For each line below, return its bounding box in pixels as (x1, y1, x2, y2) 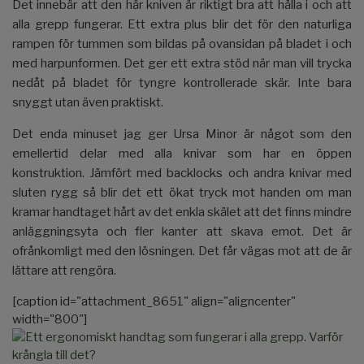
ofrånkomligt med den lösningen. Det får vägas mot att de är (12, 243, 352, 258)
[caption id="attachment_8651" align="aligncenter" (12, 293, 296, 309)
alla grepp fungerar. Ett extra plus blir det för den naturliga (12, 16, 352, 32)
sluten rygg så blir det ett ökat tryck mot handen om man (12, 184, 352, 200)
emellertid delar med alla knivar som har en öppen (12, 145, 352, 161)
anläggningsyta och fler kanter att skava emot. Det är (12, 223, 352, 239)
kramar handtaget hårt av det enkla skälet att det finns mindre (12, 204, 352, 219)
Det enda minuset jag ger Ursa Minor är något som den (12, 126, 352, 141)
